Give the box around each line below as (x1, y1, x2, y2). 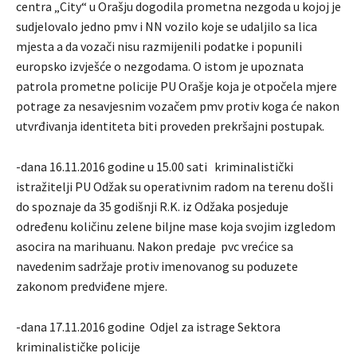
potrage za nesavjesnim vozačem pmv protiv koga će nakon (16, 98, 339, 115)
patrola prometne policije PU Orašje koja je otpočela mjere (16, 78, 337, 95)
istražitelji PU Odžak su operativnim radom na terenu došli (16, 178, 333, 195)
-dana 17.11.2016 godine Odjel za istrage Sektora (16, 319, 280, 335)
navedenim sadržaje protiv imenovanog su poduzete (16, 258, 298, 275)
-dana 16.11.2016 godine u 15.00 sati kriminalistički (16, 159, 293, 175)
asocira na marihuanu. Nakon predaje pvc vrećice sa (16, 238, 293, 255)
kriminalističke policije (16, 339, 140, 355)
